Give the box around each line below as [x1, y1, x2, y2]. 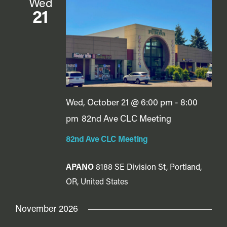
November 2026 [15, 205, 78, 215]
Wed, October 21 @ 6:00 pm [66, 99, 173, 108]
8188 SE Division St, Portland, [96, 164, 202, 172]
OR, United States [66, 178, 128, 187]
